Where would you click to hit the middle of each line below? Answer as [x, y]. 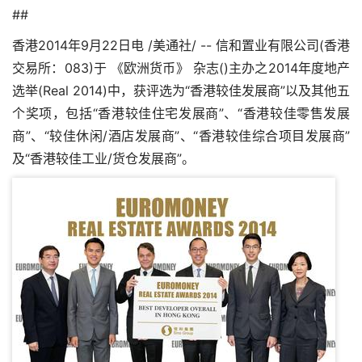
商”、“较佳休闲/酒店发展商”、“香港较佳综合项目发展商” [181, 136]
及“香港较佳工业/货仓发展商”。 [103, 158]
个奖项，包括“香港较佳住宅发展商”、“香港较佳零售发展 [181, 113]
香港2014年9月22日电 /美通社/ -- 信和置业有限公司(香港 [181, 45]
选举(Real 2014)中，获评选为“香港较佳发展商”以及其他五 [181, 90]
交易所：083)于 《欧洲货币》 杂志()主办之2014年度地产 [181, 68]
